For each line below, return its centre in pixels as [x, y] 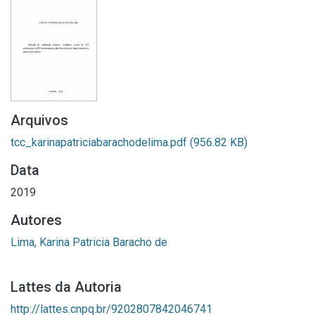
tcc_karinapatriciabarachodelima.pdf [100, 142]
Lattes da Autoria [66, 287]
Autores [36, 220]
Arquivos [39, 120]
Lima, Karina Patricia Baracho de [89, 242]
